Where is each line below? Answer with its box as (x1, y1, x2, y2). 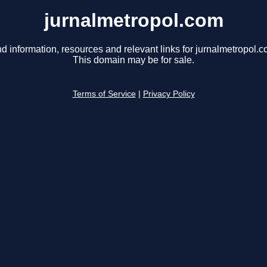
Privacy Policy (142, 89, 195, 99)
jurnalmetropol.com (44, 10, 223, 31)
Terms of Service (72, 89, 136, 99)
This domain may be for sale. (73, 55, 194, 66)
